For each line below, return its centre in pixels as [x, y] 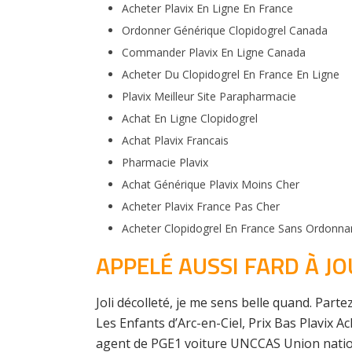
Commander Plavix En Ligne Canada [213, 52]
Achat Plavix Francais [175, 140]
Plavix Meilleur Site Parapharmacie [209, 96]
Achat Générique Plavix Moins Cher [210, 184]
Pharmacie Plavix [165, 162]
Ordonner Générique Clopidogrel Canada [224, 30]
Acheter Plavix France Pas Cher [200, 206]
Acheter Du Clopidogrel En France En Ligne [230, 74]
